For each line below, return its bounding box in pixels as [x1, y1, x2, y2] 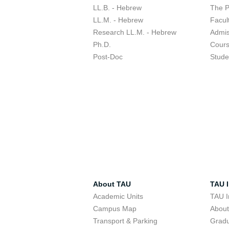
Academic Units [93, 192, 143, 200]
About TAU [93, 180, 131, 188]
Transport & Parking [93, 217, 157, 225]
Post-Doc [93, 53, 123, 61]
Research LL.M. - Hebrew [93, 28, 176, 36]
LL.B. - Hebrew [93, 4, 142, 12]
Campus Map [93, 204, 136, 213]
